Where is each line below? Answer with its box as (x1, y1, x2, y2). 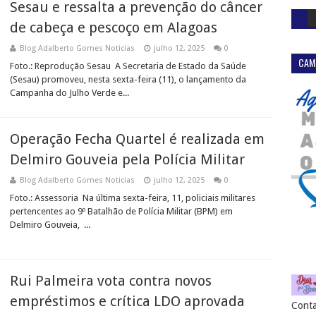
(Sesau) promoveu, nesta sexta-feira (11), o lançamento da (10, 74, 246, 85)
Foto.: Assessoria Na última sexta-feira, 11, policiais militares (10, 193, 255, 203)
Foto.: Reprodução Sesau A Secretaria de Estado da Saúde (10, 61, 246, 71)
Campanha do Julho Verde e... (10, 87, 129, 98)
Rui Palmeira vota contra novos (10, 272, 212, 289)
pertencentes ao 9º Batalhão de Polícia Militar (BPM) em (10, 206, 233, 217)
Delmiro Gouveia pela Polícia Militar (10, 151, 245, 168)
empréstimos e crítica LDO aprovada (10, 293, 245, 310)
